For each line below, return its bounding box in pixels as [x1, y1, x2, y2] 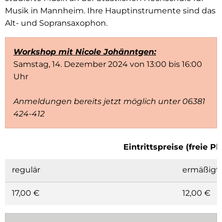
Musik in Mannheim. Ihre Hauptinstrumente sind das [5, 6, 216, 16]
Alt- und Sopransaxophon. [5, 18, 108, 28]
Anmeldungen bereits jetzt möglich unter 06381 [13, 97, 205, 107]
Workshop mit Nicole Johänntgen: [13, 47, 156, 57]
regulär [12, 165, 40, 175]
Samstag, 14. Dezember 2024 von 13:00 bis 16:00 [13, 59, 202, 69]
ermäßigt [182, 165, 220, 175]
